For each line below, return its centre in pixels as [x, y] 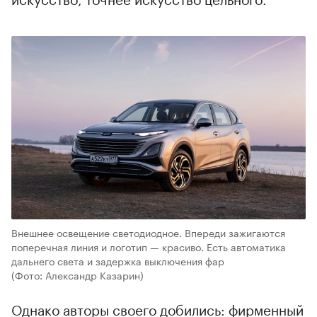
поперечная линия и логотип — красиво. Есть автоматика [149, 247]
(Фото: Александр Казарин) [77, 275]
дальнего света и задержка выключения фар [118, 261]
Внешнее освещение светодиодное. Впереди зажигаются [148, 232]
